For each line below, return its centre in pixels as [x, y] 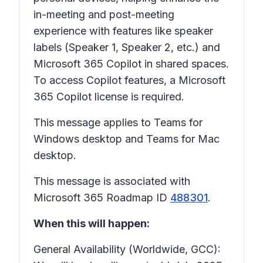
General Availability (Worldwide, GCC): [127, 249]
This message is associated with [112, 181]
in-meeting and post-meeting [104, 14]
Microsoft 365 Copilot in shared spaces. [131, 64]
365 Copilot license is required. [109, 97]
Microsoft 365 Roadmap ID [102, 198]
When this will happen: [92, 223]
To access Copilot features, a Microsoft [129, 80]
